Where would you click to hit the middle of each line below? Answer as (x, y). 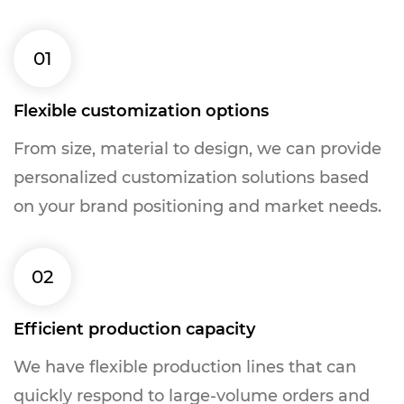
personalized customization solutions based (191, 178)
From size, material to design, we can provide (197, 149)
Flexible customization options (141, 111)
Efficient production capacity (134, 329)
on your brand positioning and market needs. (197, 207)
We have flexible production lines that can (185, 367)
